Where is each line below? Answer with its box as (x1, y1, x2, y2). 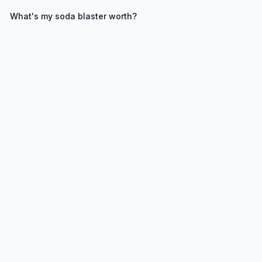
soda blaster (55, 11, 106, 21)
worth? (106, 11, 137, 21)
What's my (10, 11, 55, 21)
